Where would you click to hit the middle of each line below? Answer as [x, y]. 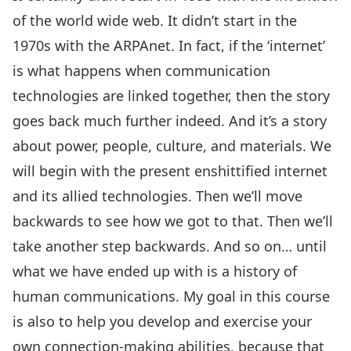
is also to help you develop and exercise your [162, 321]
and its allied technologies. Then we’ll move [157, 196]
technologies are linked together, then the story [171, 96]
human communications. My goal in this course [171, 296]
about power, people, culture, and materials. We [172, 146]
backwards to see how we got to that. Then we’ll [173, 221]
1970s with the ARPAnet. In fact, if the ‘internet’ [169, 45]
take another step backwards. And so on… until [170, 246]
